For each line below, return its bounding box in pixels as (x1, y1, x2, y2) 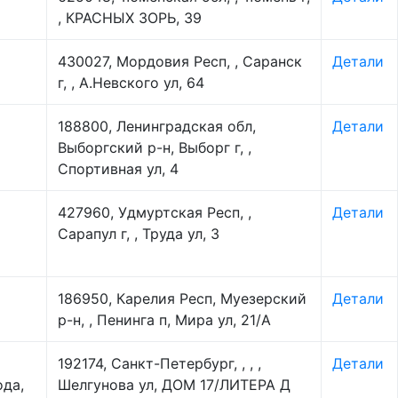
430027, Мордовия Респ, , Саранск (58, 52, 302, 70)
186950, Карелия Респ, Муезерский (58, 290, 306, 307)
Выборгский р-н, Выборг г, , (58, 139, 251, 156)
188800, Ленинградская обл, (58, 117, 256, 135)
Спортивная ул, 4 (58, 160, 179, 178)
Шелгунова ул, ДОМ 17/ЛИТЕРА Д (58, 376, 291, 394)
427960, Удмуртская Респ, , (58, 203, 251, 221)
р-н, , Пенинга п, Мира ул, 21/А (58, 311, 271, 329)
